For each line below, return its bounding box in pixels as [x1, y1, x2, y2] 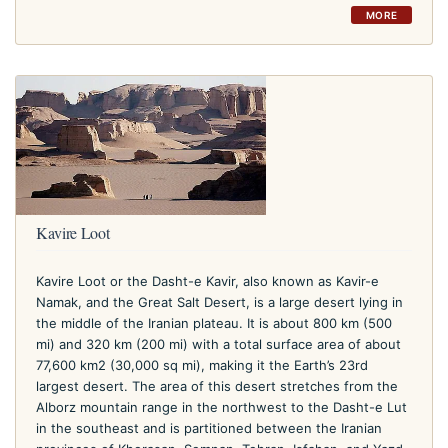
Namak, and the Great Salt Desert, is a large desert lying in [36, 293, 403, 310]
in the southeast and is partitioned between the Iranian [36, 419, 382, 436]
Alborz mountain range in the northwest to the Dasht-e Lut [36, 398, 407, 415]
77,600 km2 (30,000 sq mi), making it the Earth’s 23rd [36, 356, 368, 373]
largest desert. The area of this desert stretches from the [36, 377, 398, 394]
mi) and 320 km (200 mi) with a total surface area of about [36, 335, 401, 352]
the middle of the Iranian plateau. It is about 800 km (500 [36, 314, 392, 331]
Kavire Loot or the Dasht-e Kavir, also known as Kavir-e [36, 272, 379, 289]
